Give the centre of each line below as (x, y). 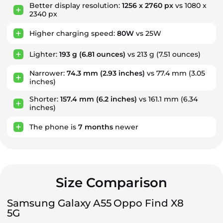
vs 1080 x (190, 5)
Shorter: (45, 99)
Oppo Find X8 (148, 203)
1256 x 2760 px (148, 5)
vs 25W (148, 33)
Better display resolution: (76, 5)
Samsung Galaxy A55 (59, 203)
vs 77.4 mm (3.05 (175, 73)
